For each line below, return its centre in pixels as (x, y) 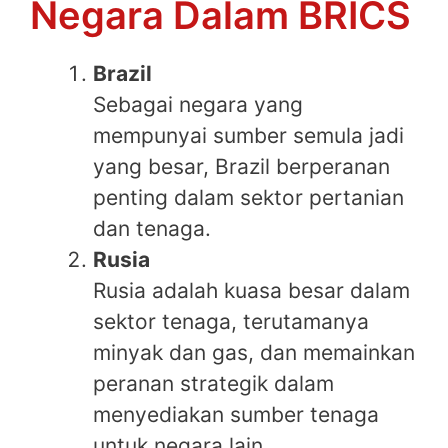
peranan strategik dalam (213, 384)
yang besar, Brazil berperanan (241, 167)
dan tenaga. (152, 229)
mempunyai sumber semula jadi (248, 136)
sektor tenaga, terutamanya (231, 322)
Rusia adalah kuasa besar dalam (251, 291)
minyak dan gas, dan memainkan (254, 353)
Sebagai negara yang (198, 105)
